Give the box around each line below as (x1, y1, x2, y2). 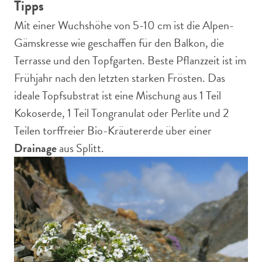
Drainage (14, 139, 57, 157)
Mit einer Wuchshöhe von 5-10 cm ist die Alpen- (14, 16, 234, 34)
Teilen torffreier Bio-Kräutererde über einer (14, 122, 212, 139)
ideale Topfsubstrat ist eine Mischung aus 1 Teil (14, 87, 221, 104)
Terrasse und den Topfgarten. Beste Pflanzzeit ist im (14, 51, 246, 69)
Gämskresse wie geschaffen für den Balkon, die (14, 34, 224, 51)
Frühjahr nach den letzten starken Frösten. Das (14, 69, 225, 87)
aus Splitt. (57, 139, 104, 157)
